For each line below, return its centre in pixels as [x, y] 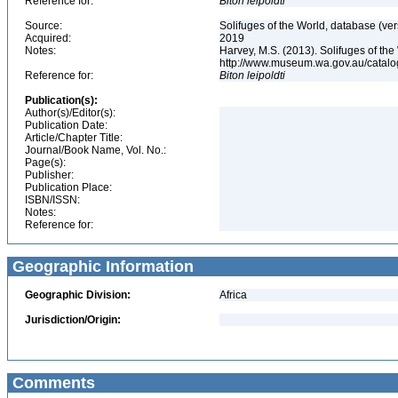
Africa [233, 295]
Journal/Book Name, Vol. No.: [96, 150]
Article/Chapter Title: [74, 138]
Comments [52, 383]
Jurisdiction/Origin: [73, 320]
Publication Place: [68, 187]
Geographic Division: [78, 295]
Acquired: [48, 38]
